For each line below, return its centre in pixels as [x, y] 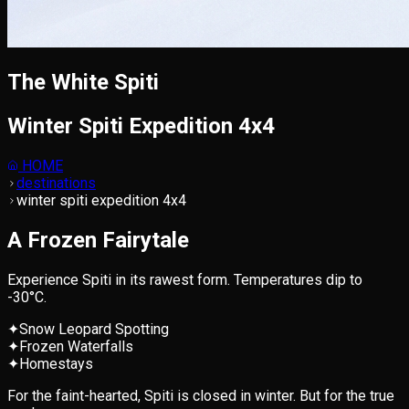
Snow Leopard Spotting [94, 329]
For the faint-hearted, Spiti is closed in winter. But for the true [201, 395]
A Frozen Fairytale [98, 241]
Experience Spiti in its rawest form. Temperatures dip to [185, 279]
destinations [56, 184]
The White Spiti [83, 83]
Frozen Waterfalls [76, 346]
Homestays [56, 363]
